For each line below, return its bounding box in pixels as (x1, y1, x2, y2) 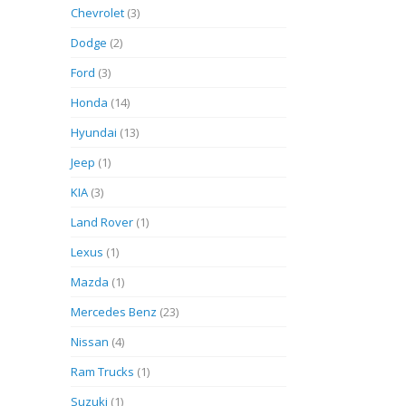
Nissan (71, 333, 110, 350)
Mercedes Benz (71, 304, 158, 320)
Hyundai (71, 124, 118, 140)
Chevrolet (71, 5, 125, 21)
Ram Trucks (71, 363, 135, 380)
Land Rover (71, 214, 134, 230)
